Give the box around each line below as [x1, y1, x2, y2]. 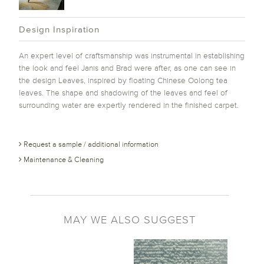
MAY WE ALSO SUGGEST [63, 213, 196, 226]
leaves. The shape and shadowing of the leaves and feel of [19, 87, 227, 97]
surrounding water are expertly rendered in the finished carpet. [19, 100, 239, 110]
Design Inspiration [19, 24, 100, 35]
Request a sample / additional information [22, 140, 159, 149]
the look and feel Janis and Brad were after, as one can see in [19, 62, 236, 72]
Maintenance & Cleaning [22, 155, 104, 164]
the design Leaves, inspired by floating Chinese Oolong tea [19, 75, 227, 85]
